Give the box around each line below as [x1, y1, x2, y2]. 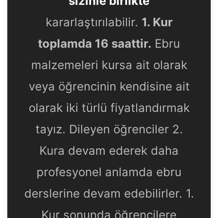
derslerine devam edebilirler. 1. [24, 186, 194, 201]
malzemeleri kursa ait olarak [31, 58, 187, 73]
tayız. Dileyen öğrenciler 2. [35, 122, 183, 137]
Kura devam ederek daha [39, 144, 179, 158]
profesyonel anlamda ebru [36, 165, 182, 180]
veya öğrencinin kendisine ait [28, 79, 190, 94]
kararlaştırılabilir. [45, 15, 142, 30]
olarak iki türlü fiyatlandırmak [28, 101, 190, 115]
